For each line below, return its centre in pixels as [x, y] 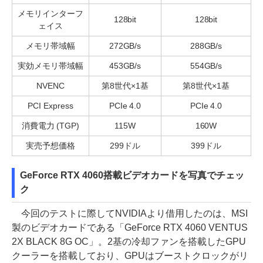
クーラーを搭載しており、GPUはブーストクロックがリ [130, 256]
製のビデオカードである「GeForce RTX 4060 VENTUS [130, 228]
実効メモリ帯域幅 [50, 66]
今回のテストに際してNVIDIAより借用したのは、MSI [130, 214]
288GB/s [206, 46]
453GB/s [125, 66]
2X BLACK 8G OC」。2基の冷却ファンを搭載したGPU [129, 242]
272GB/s [125, 46]
